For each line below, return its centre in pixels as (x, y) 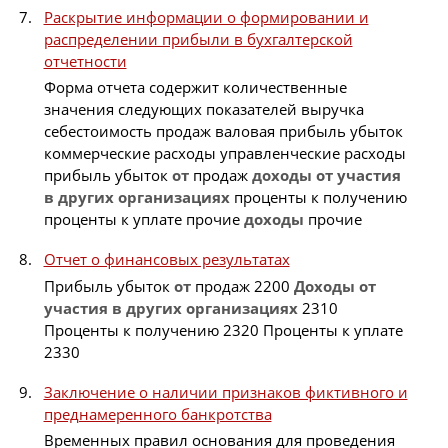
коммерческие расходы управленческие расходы (224, 153)
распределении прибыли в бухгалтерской (198, 38)
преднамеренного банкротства (157, 413)
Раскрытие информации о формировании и (206, 16)
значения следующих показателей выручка (203, 109)
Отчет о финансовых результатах (166, 259)
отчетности (85, 60)
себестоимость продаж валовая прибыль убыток (223, 131)
